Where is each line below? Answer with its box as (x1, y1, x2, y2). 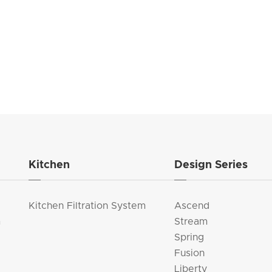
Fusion (174, 248, 205, 259)
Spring (174, 233, 204, 243)
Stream (174, 217, 208, 227)
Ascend (174, 201, 209, 211)
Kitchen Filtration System (29, 201, 146, 211)
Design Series (174, 160, 248, 171)
